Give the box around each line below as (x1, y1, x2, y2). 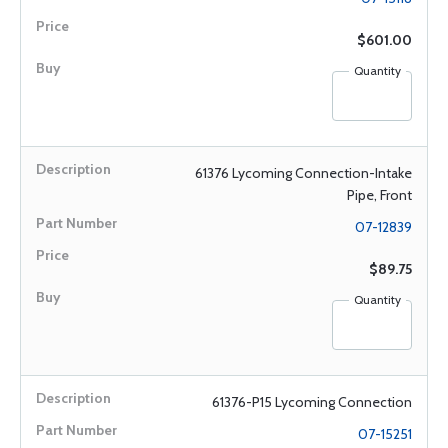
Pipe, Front (347, 186, 412, 204)
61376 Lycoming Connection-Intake (195, 164, 412, 182)
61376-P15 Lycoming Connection (212, 393, 412, 411)
